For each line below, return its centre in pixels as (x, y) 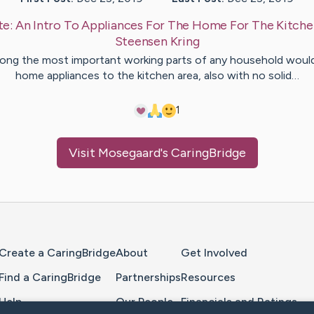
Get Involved (214, 253)
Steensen (141, 42)
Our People (144, 301)
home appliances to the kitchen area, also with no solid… (157, 76)
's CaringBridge (203, 153)
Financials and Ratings (239, 301)
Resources (208, 277)
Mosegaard (129, 153)
